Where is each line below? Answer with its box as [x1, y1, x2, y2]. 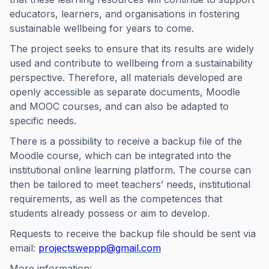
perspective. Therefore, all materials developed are [10, 71, 243, 83]
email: [10, 242, 38, 254]
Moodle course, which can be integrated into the [10, 150, 231, 162]
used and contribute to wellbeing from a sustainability [10, 57, 253, 69]
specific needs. [10, 115, 76, 127]
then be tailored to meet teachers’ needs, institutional [10, 178, 250, 190]
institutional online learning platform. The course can [10, 164, 251, 176]
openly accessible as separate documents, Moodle [10, 86, 240, 98]
